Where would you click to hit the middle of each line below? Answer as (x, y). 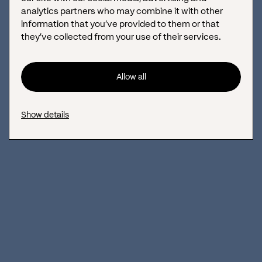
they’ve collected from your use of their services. (121, 37)
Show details (45, 115)
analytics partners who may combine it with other (122, 11)
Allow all (131, 77)
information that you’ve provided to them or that (120, 24)
